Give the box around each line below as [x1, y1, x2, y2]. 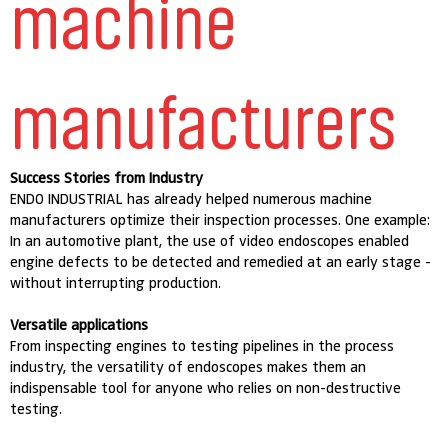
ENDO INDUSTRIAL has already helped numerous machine [10, 189, 373, 208]
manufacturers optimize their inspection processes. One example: [10, 210, 431, 229]
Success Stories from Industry [10, 168, 204, 187]
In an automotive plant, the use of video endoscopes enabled [10, 231, 410, 250]
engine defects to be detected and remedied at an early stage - [10, 252, 432, 271]
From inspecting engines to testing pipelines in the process [10, 336, 395, 355]
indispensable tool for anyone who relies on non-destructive [10, 378, 402, 397]
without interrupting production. [10, 273, 222, 292]
